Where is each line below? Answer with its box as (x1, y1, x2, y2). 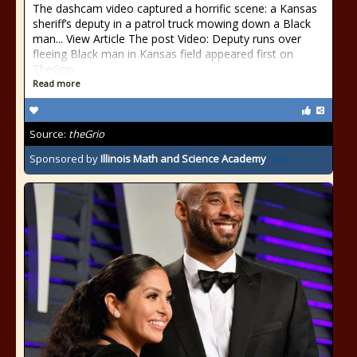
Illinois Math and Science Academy (100, 151, 266, 167)
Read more (33, 77, 80, 89)
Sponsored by (29, 151, 100, 167)
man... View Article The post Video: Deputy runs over (33, 31, 301, 46)
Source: (29, 127, 69, 141)
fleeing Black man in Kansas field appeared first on (33, 46, 293, 61)
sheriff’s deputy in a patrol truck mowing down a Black (33, 16, 311, 31)
